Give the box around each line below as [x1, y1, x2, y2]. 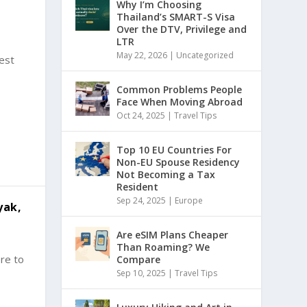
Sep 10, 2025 [116, 267, 167, 279]
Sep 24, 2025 [116, 194, 167, 206]
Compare [116, 252, 161, 266]
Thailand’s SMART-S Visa [116, 10, 236, 23]
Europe [175, 194, 204, 206]
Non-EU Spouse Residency [116, 155, 241, 169]
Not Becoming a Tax [116, 167, 216, 181]
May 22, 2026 [116, 49, 168, 61]
